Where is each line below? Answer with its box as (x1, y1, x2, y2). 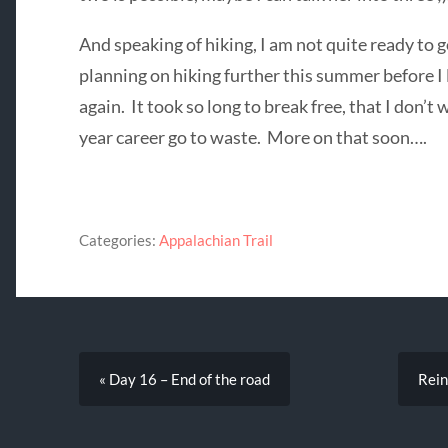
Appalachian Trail (158, 230, 273, 249)
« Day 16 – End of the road (98, 369, 270, 388)
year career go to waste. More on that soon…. (78, 125, 427, 148)
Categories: (78, 230, 156, 249)
